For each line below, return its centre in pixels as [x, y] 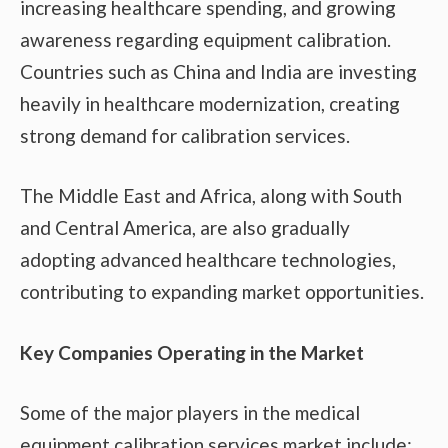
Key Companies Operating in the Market [192, 352]
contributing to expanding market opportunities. [222, 292]
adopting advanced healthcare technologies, [208, 260]
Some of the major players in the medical [190, 413]
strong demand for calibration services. [185, 135]
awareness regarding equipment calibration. [205, 39]
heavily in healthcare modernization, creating [210, 103]
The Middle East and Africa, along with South [211, 196]
